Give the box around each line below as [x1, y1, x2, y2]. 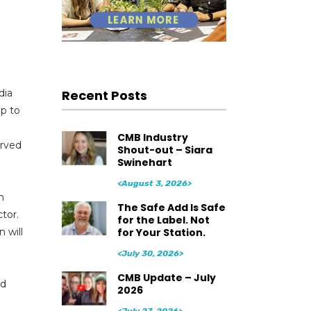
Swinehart [117, 155, 172, 169]
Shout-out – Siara [117, 142, 212, 157]
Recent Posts [61, 86, 147, 104]
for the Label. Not [117, 212, 210, 227]
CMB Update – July [117, 270, 216, 285]
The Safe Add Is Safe [117, 200, 226, 215]
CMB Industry [117, 130, 188, 144]
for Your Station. [117, 225, 205, 239]
